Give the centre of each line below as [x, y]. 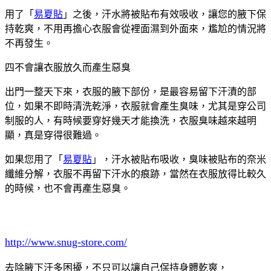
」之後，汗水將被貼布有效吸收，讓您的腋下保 [165, 14]
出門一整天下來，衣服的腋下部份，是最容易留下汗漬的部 [131, 91]
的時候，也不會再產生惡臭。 [68, 188]
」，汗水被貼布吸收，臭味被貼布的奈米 [179, 159]
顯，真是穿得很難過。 [53, 135]
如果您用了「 [34, 159]
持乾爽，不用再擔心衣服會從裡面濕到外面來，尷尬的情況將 [135, 28]
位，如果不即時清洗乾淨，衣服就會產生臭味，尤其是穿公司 [135, 106]
